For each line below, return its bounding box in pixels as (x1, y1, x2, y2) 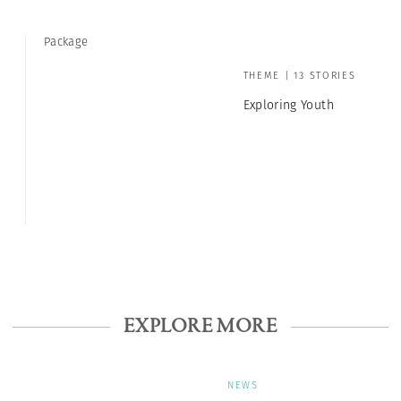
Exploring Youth (243, 95, 334, 114)
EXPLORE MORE (124, 313, 277, 340)
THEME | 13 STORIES (243, 67, 356, 82)
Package (44, 32, 89, 50)
